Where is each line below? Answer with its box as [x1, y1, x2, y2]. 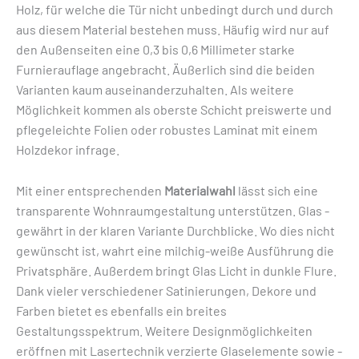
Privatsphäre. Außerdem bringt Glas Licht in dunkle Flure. [16, 262, 337, 278]
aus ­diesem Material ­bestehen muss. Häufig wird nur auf [16, 22, 329, 38]
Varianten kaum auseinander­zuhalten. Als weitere [16, 82, 294, 98]
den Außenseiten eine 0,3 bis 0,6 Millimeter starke [16, 42, 295, 58]
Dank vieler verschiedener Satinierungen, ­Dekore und [16, 282, 317, 298]
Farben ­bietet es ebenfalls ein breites [16, 302, 227, 318]
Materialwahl [164, 182, 236, 198]
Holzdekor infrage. [16, 142, 119, 158]
